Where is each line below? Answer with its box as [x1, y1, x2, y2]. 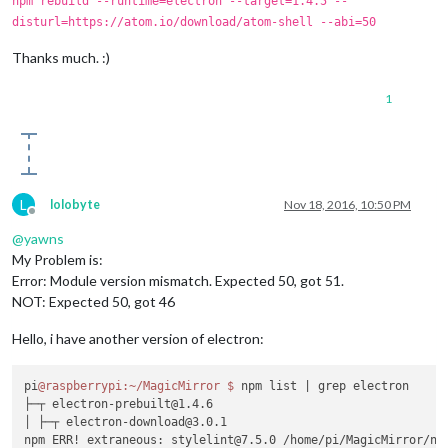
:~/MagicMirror [122, 379, 221, 393]
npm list [241, 379, 305, 393]
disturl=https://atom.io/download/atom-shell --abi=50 [12, 14, 376, 29]
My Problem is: [12, 250, 103, 268]
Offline [31, 210, 69, 226]
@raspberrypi [38, 379, 123, 393]
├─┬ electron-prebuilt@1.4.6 [24, 397, 214, 411]
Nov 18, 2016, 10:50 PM [284, 196, 411, 212]
